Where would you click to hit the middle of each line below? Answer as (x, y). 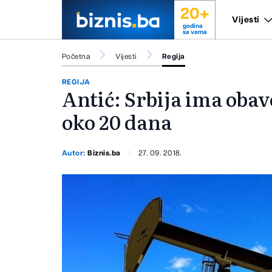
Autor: (75, 153)
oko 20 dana (117, 122)
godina (192, 26)
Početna (76, 56)
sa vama (195, 32)
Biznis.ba (104, 153)
